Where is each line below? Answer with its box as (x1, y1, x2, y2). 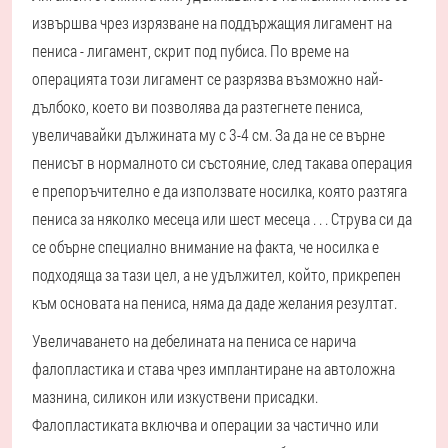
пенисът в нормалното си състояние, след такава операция (32, 152, 412, 174)
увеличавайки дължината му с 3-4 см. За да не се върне (32, 124, 385, 146)
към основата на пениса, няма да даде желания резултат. (32, 292, 397, 314)
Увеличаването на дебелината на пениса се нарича (32, 330, 356, 352)
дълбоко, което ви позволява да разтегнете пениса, (32, 96, 363, 118)
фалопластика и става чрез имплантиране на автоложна (32, 358, 395, 380)
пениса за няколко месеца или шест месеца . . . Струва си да (32, 208, 412, 230)
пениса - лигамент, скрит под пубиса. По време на (32, 40, 349, 62)
